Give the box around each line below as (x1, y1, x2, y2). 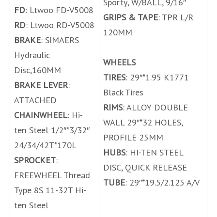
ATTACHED (14, 93, 57, 106)
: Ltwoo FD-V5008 (25, 3, 93, 15)
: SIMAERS (41, 33, 79, 46)
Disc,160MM (14, 63, 61, 76)
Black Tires (103, 86, 143, 98)
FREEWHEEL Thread (14, 169, 90, 181)
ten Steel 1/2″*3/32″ (14, 124, 90, 136)
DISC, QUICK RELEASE (103, 161, 187, 173)
